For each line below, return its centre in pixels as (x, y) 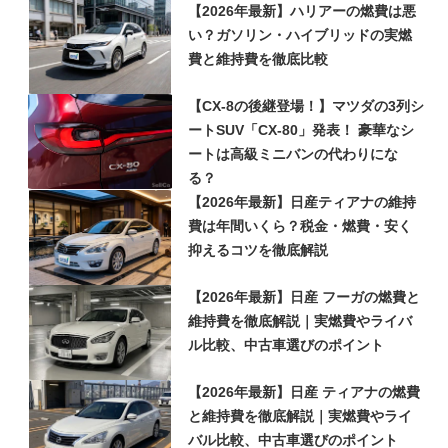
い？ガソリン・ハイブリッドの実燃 (300, 35)
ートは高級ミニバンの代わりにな (293, 154)
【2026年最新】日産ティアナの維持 (302, 202)
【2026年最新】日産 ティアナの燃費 (304, 392)
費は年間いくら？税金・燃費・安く (300, 226)
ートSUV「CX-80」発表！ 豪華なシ (301, 130)
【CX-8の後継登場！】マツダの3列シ (306, 106)
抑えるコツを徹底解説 (258, 250)
